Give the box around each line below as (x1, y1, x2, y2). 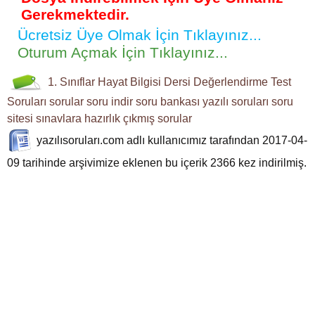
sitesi (7, 112, 33, 124)
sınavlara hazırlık (36, 112, 120, 124)
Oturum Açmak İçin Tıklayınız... (18, 44, 228, 60)
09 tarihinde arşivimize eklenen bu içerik (7, 156, 210, 169)
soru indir (86, 95, 133, 108)
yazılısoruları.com (37, 134, 124, 146)
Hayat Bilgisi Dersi (98, 76, 191, 89)
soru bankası (136, 95, 200, 108)
